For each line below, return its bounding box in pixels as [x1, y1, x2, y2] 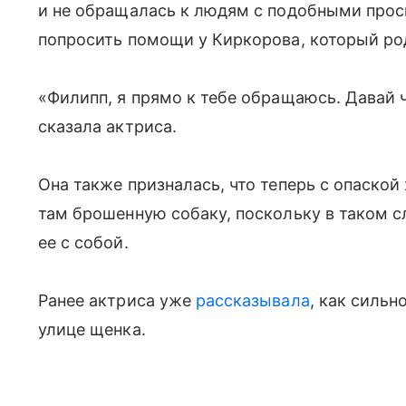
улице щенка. [38, 319, 146, 339]
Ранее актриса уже [38, 290, 196, 310]
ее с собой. [38, 232, 129, 252]
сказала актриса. [38, 116, 177, 136]
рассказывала [195, 290, 310, 310]
